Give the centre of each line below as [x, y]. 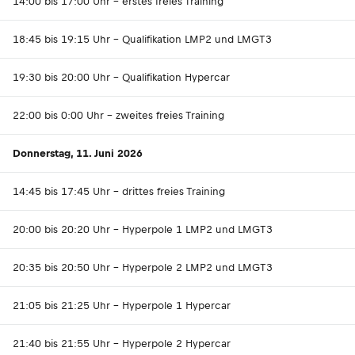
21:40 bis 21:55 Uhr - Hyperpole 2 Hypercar [122, 344]
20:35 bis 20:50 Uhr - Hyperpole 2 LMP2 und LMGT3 [143, 267]
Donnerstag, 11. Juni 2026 [78, 153]
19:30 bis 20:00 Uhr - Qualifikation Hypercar [121, 77]
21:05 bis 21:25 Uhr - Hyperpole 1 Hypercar [122, 305]
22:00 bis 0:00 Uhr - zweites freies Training [118, 115]
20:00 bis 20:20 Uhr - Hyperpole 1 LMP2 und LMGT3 [143, 229]
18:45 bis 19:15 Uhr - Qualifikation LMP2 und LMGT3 [142, 39]
